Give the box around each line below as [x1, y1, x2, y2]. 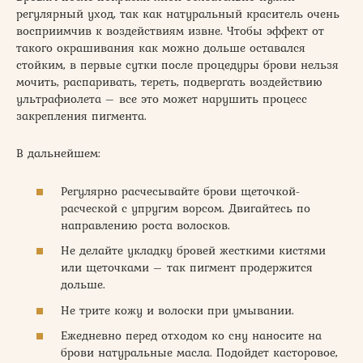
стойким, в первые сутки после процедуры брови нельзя [16, 56, 339, 75]
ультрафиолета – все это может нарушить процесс [16, 90, 307, 109]
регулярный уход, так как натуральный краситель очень [16, 5, 340, 23]
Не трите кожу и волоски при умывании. [61, 301, 294, 319]
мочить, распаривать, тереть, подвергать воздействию [16, 73, 322, 92]
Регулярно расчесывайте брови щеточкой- [61, 181, 300, 200]
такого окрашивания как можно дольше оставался [16, 39, 305, 58]
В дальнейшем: [16, 144, 100, 163]
